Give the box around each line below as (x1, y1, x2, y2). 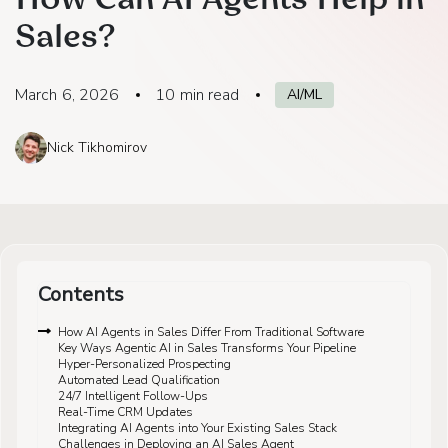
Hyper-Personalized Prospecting (58, 355, 231, 372)
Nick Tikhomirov (47, 137, 147, 157)
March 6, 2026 (15, 83, 120, 106)
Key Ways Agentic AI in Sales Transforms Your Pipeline (58, 339, 356, 356)
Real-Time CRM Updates (58, 403, 193, 420)
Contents (38, 280, 124, 308)
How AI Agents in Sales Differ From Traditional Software (58, 323, 364, 340)
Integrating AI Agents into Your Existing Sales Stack (58, 419, 337, 436)
